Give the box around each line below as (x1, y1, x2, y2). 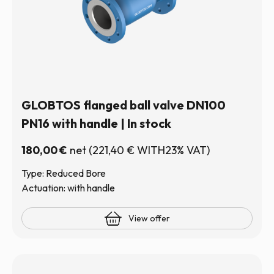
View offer (128, 213, 170, 224)
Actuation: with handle (21, 182, 115, 194)
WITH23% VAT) (135, 143, 210, 157)
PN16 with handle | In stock (21, 116, 171, 131)
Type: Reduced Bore (21, 167, 106, 179)
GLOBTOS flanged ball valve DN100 (21, 97, 226, 113)
